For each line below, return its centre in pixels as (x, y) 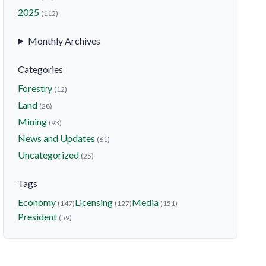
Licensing (95, 202)
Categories (41, 69)
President (39, 216)
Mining (34, 121)
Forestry (36, 88)
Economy (38, 202)
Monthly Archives (64, 41)
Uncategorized (50, 155)
